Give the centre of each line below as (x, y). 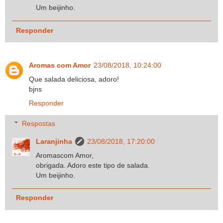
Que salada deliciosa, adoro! (74, 79)
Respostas (39, 124)
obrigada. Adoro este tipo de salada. (93, 166)
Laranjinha (54, 142)
